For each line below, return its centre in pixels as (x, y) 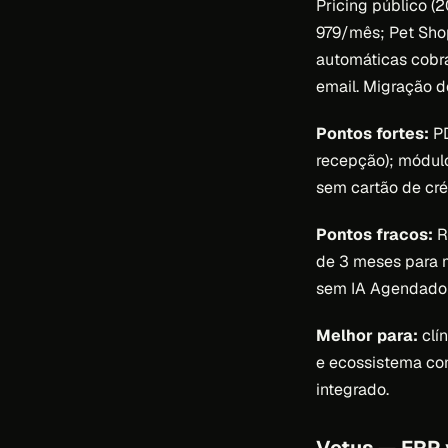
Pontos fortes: (372, 134)
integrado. (352, 390)
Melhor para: (367, 336)
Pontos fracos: (374, 235)
